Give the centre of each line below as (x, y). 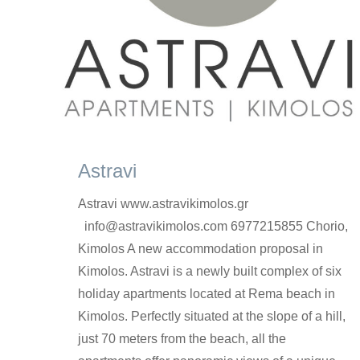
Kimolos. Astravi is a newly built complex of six (210, 271)
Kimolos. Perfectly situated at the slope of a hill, (212, 316)
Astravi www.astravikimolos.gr (163, 204)
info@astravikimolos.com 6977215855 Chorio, (213, 226)
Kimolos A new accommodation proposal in (200, 249)
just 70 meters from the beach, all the (182, 339)
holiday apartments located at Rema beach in (207, 294)
